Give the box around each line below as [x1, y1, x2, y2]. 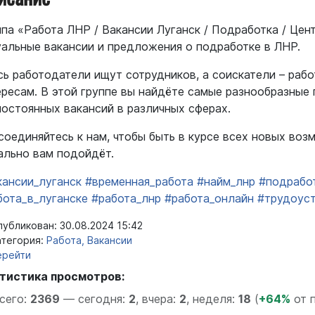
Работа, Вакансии [46, 233, 132, 246]
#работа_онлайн [165, 191, 254, 205]
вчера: [142, 291, 179, 306]
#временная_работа [85, 174, 193, 188]
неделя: [193, 291, 238, 306]
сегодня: [78, 291, 129, 306]
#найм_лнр [197, 174, 255, 188]
